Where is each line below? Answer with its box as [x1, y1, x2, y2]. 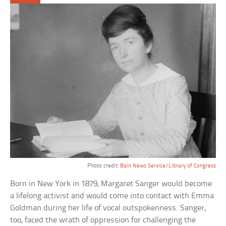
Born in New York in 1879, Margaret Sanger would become [10, 179, 212, 188]
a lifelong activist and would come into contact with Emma [10, 191, 214, 200]
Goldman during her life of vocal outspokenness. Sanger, [10, 203, 206, 212]
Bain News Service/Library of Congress [120, 162, 216, 169]
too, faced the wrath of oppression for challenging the [10, 215, 196, 224]
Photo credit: [87, 162, 120, 169]
